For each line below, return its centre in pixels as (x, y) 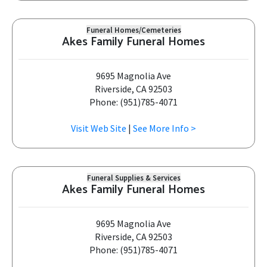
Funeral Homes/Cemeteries (133, 30)
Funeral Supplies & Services (133, 178)
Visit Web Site (99, 128)
